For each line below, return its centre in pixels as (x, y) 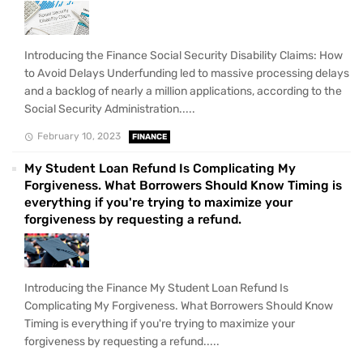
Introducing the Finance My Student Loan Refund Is (156, 288)
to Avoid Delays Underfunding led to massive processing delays (187, 74)
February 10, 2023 (79, 137)
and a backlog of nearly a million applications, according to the (183, 92)
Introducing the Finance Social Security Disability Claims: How (184, 56)
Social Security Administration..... (110, 109)
